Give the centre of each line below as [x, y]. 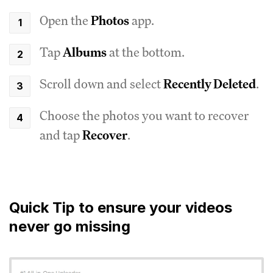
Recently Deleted [210, 83]
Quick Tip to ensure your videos [121, 207]
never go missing [70, 226]
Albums [85, 52]
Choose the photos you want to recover [144, 115]
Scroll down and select [101, 83]
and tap [61, 135]
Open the [65, 20]
